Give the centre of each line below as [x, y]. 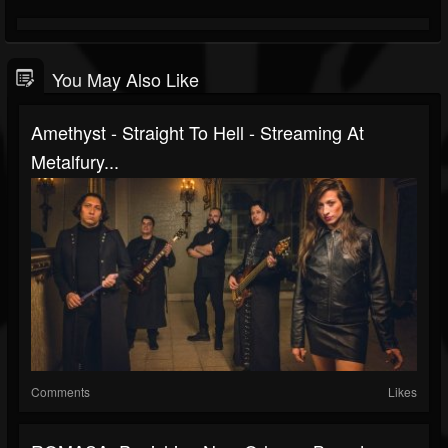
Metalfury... [75, 161]
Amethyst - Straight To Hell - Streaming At [197, 132]
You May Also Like [125, 79]
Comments [60, 391]
